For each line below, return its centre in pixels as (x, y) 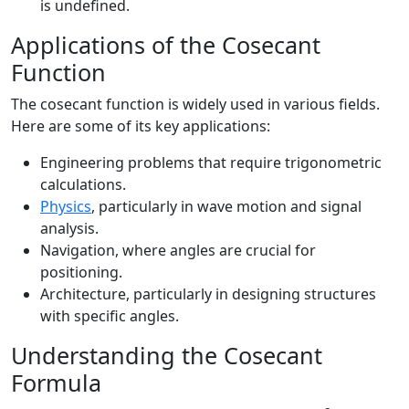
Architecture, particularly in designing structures (208, 294)
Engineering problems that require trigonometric (211, 163)
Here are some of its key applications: (141, 126)
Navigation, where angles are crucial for (178, 250)
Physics (66, 206)
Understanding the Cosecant (167, 355)
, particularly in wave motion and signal (226, 206)
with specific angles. (110, 316)
